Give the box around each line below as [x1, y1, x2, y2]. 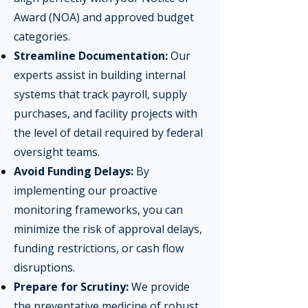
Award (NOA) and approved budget [14, 10, 194, 25]
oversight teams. [14, 144, 100, 159]
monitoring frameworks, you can [14, 202, 183, 217]
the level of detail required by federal [14, 125, 203, 140]
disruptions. [14, 260, 75, 275]
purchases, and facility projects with [14, 106, 197, 121]
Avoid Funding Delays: [14, 164, 133, 179]
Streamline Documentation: [14, 48, 168, 63]
